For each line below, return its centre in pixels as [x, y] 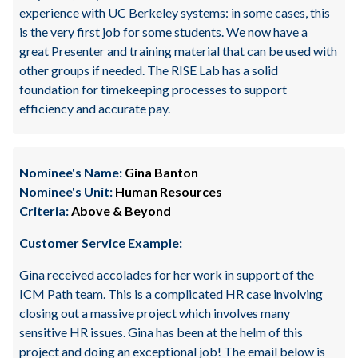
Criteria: [44, 211]
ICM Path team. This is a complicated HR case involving [171, 294]
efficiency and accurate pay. [95, 108]
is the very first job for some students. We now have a [163, 32]
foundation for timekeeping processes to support [153, 89]
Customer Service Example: [101, 243]
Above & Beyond [120, 211]
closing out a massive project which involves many [155, 313]
